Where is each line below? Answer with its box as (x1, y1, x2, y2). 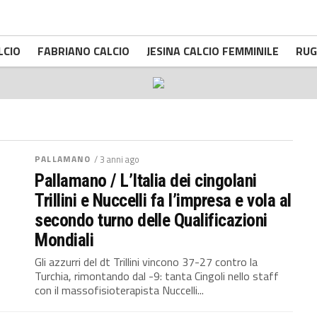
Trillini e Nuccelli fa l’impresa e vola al (35, 190, 292, 211)
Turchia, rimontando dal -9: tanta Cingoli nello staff (35, 267, 279, 284)
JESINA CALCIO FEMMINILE (146, 42, 279, 59)
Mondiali (35, 229, 94, 250)
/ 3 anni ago (94, 152, 140, 166)
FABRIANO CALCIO (38, 42, 129, 59)
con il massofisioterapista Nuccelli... (35, 282, 204, 299)
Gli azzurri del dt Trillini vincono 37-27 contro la (35, 253, 258, 270)
